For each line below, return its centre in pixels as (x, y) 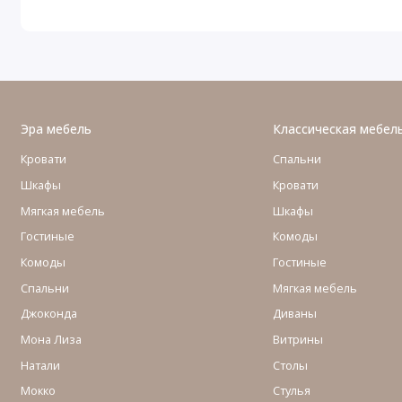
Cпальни (44, 288)
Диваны (295, 314)
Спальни (297, 159)
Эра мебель (56, 128)
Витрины (298, 340)
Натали (40, 365)
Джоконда (48, 314)
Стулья (292, 391)
